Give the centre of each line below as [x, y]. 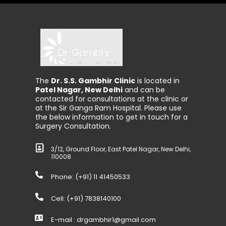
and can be [144, 90]
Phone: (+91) [72, 177]
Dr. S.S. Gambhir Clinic [93, 81]
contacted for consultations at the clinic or [112, 99]
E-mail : [64, 220]
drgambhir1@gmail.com [116, 220]
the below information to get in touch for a [111, 117]
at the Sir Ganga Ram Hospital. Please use [108, 108]
